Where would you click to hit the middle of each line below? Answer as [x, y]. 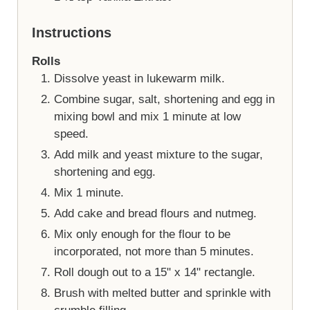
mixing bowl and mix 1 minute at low [147, 116]
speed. [71, 134]
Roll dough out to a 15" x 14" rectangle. [154, 272]
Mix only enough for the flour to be [142, 234]
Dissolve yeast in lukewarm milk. [139, 78]
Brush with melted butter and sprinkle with [162, 293]
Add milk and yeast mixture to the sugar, [158, 154]
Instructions [71, 33]
